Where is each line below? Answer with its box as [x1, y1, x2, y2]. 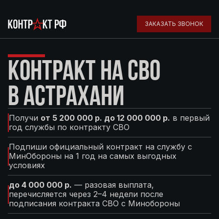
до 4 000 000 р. [9, 180, 72, 190]
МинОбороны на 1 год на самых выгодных [9, 151, 176, 161]
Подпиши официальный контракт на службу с [9, 142, 192, 152]
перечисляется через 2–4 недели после [9, 189, 163, 199]
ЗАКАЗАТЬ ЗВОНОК [145, 20, 203, 27]
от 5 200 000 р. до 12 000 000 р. [41, 113, 170, 123]
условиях [9, 160, 45, 170]
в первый [170, 113, 210, 123]
